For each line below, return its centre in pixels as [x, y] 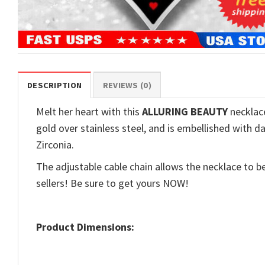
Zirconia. [56, 144]
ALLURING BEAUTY [185, 111]
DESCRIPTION [55, 85]
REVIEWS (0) [127, 85]
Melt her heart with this [89, 111]
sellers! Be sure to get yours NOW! [112, 183]
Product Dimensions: [86, 227]
